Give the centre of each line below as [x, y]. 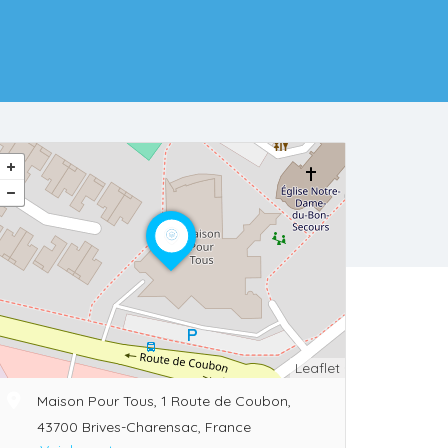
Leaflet [317, 368]
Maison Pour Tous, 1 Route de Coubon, [164, 401]
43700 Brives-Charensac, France [144, 427]
